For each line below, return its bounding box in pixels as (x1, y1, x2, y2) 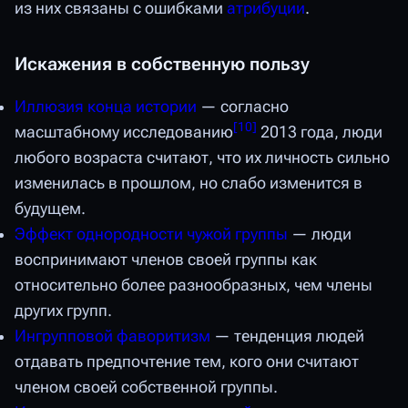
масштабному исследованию (15, 122, 233, 141)
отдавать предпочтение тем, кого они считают (15, 352, 359, 371)
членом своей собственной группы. (15, 377, 278, 396)
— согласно (197, 97, 289, 116)
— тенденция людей (210, 326, 364, 345)
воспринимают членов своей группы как (15, 250, 317, 269)
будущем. (15, 199, 86, 218)
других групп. (15, 301, 112, 320)
